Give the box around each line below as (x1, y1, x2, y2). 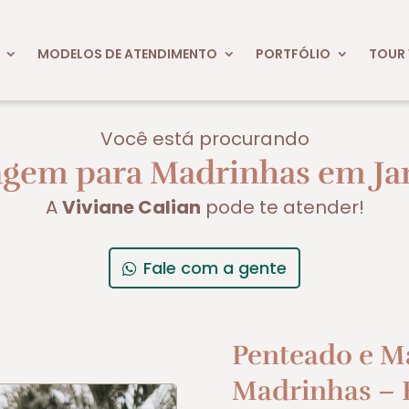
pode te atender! (200, 194, 364, 220)
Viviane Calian (61, 194, 201, 220)
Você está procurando (100, 125, 309, 152)
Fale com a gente (143, 256, 288, 279)
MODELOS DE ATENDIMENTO (37, 44, 217, 63)
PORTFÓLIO (255, 44, 330, 63)
